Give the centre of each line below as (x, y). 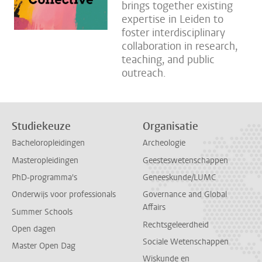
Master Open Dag (44, 246)
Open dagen (34, 229)
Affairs (154, 208)
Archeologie (164, 143)
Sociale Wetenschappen (186, 242)
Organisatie (170, 126)
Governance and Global (185, 195)
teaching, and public (168, 60)
